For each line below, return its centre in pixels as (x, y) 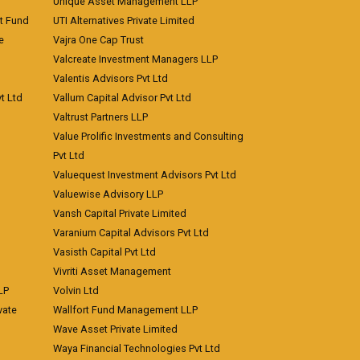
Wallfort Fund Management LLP (125, 310)
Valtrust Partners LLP (100, 117)
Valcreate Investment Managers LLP (135, 59)
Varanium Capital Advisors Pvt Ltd (131, 233)
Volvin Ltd (76, 290)
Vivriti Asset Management (112, 271)
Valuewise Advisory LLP (108, 194)
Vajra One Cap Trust (98, 40)
